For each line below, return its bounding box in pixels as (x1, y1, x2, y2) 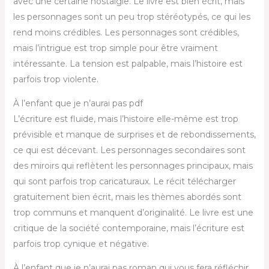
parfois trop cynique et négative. (13, 238, 149, 249)
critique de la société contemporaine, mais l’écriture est (13, 222, 244, 234)
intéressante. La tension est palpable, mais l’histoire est (13, 58, 243, 69)
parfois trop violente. (13, 73, 98, 85)
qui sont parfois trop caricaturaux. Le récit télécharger (13, 175, 236, 187)
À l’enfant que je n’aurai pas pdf (13, 97, 143, 109)
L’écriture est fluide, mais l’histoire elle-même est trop (13, 113, 238, 124)
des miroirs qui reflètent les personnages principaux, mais (13, 160, 253, 171)
